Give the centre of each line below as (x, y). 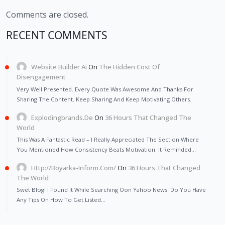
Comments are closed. (47, 15)
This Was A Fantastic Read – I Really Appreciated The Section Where (108, 139)
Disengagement (41, 77)
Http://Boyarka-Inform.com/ (74, 167)
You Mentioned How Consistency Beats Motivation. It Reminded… (106, 149)
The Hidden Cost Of (130, 67)
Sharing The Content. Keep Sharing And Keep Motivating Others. (104, 99)
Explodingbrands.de (62, 117)
